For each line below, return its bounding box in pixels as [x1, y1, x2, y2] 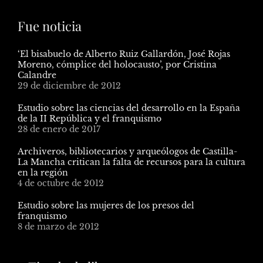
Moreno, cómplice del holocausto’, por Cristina [18, 59, 217, 70]
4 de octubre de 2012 [18, 177, 104, 188]
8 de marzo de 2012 [18, 221, 99, 232]
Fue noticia [18, 16, 82, 35]
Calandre [18, 69, 56, 80]
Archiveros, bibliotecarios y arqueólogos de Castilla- [18, 146, 237, 157]
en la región [18, 167, 68, 178]
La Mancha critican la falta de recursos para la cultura [18, 156, 245, 167]
